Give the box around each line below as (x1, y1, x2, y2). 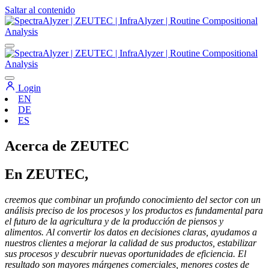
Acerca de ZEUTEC (5, 138, 129, 154)
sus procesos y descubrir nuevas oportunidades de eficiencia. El (5, 248, 246, 259)
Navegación (4, 15, 76, 31)
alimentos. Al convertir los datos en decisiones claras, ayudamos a (5, 226, 257, 237)
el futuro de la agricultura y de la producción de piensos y (5, 216, 223, 226)
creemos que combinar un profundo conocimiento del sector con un (5, 194, 261, 205)
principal (4, 31, 61, 47)
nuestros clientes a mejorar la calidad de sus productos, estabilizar (5, 237, 256, 248)
